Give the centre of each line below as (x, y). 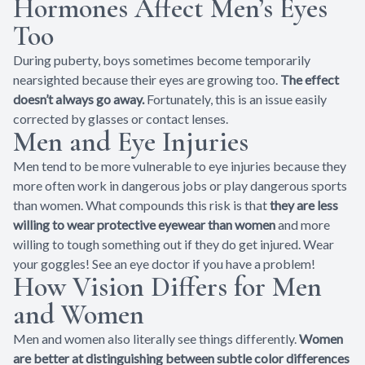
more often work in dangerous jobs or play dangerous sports (180, 185)
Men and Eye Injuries (131, 142)
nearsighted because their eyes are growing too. (147, 79)
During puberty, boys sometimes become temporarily (162, 59)
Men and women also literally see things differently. (156, 338)
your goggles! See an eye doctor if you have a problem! (164, 263)
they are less (304, 204)
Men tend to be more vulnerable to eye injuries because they (180, 165)
